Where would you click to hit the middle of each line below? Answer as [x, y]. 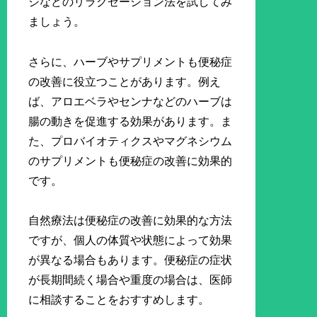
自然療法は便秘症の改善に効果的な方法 [131, 221]
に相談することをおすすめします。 [119, 300]
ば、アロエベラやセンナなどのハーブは [131, 101]
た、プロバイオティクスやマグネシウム [131, 141]
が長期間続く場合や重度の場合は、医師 [131, 280]
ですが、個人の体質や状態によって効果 [131, 241]
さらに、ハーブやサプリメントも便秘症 [131, 62]
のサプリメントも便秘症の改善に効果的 [131, 161]
